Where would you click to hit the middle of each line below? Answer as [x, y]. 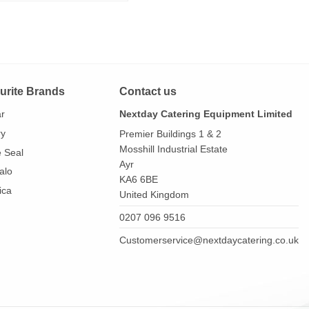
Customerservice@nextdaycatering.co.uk [209, 240]
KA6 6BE [138, 180]
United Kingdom [154, 195]
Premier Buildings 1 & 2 [170, 134]
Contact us [148, 91]
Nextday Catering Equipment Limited [206, 114]
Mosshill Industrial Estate [173, 149]
